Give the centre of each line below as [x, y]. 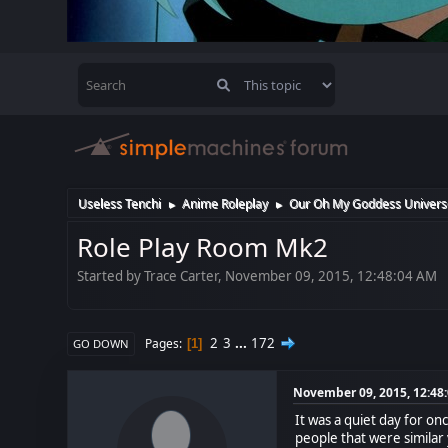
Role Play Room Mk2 [203, 246]
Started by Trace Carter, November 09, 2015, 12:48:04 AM [257, 276]
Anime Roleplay [225, 203]
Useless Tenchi [120, 203]
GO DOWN [101, 343]
